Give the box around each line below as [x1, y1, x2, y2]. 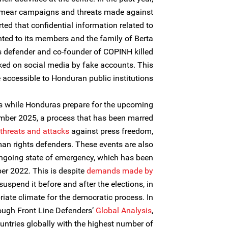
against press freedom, [69, 126, 153, 136]
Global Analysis [96, 206, 152, 215]
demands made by [87, 166, 153, 176]
